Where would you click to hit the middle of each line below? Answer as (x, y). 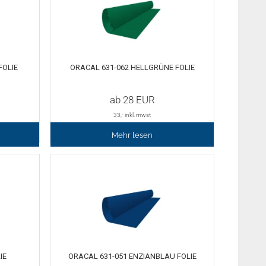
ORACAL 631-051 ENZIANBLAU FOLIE (132, 256)
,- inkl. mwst (136, 115)
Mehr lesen (132, 135)
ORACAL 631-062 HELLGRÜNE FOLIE (132, 68)
